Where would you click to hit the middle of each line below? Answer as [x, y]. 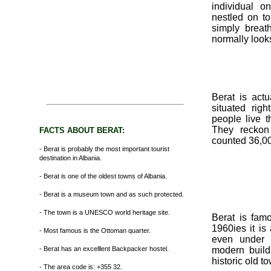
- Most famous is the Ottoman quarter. [95, 230]
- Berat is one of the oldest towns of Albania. [103, 176]
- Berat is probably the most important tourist [104, 149]
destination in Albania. [70, 158]
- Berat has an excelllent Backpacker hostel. [104, 249]
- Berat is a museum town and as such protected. [112, 194]
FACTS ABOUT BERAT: [82, 130]
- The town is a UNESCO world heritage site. [105, 212]
